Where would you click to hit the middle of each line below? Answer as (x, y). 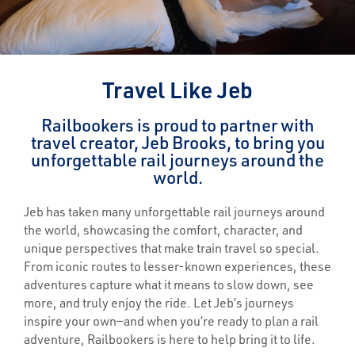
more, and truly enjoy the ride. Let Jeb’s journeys (159, 303)
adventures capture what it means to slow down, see (169, 284)
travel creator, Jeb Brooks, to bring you (177, 143)
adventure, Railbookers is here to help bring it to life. (170, 339)
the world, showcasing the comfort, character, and (163, 230)
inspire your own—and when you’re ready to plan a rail (171, 321)
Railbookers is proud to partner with (177, 125)
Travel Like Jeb (177, 90)
